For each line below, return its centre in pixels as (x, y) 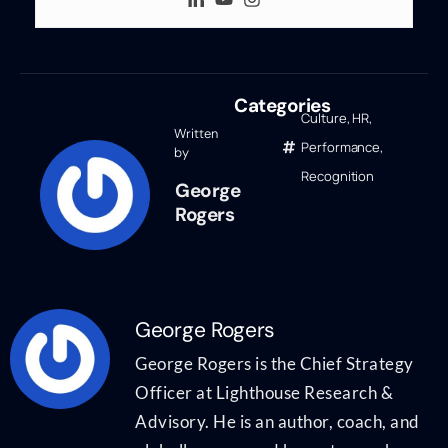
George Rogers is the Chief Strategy (274, 363)
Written (196, 133)
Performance (341, 146)
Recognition (338, 175)
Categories (282, 105)
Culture (324, 117)
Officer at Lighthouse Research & (264, 392)
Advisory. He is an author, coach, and (277, 421)
